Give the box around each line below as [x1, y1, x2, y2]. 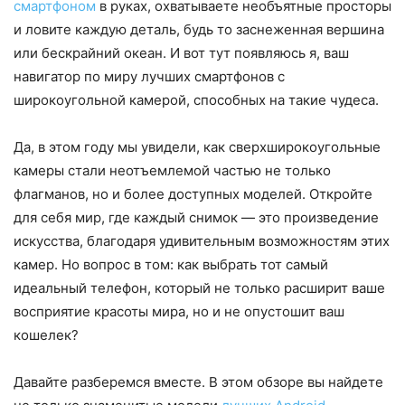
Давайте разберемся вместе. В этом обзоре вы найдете [14, 372, 383, 391]
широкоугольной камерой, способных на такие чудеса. [14, 90, 379, 108]
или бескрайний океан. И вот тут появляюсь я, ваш [14, 43, 349, 61]
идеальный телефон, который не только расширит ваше [14, 278, 385, 297]
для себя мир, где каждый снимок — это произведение [14, 208, 379, 226]
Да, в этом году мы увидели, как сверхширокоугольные [14, 137, 381, 155]
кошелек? [14, 325, 79, 344]
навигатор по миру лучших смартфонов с [14, 67, 285, 85]
